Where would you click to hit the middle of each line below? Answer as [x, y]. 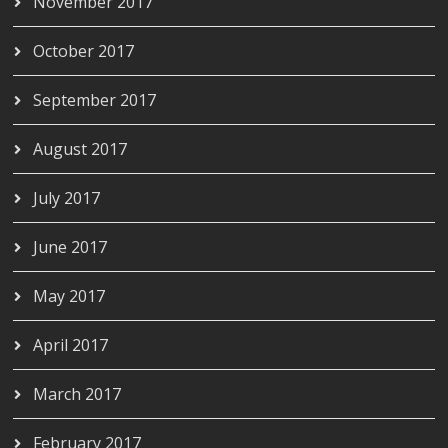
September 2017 [95, 99]
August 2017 [80, 148]
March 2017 [77, 393]
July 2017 [67, 197]
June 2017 [70, 246]
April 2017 [71, 344]
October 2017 [84, 50]
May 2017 [69, 295]
